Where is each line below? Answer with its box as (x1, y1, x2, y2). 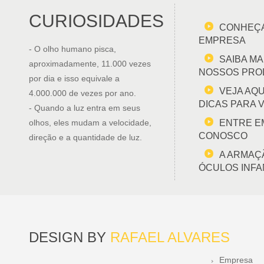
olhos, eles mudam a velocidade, (29, 118, 151, 127)
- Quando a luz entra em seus (29, 103, 140, 113)
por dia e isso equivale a (29, 74, 120, 83)
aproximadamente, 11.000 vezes (29, 59, 151, 68)
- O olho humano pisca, (29, 44, 116, 54)
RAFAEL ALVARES (110, 229, 230, 245)
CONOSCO (198, 131, 247, 141)
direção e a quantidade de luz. (29, 133, 142, 142)
